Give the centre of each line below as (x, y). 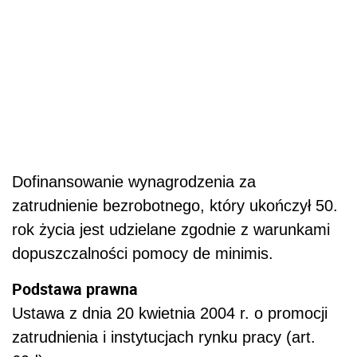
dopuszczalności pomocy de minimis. (143, 253)
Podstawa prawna (75, 288)
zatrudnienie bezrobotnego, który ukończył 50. (175, 205)
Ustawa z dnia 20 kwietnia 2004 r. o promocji (170, 313)
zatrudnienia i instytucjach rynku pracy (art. (164, 337)
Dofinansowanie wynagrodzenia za (134, 181)
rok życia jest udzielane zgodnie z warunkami (171, 229)
